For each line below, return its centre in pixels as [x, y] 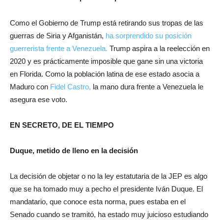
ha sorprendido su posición [149, 36]
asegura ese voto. [39, 99]
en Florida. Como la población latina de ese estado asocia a [105, 74]
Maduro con [29, 87]
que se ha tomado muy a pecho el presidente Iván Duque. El [106, 189]
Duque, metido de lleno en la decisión [74, 151]
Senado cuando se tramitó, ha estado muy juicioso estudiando [109, 214]
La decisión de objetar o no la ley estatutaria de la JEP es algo [109, 176]
